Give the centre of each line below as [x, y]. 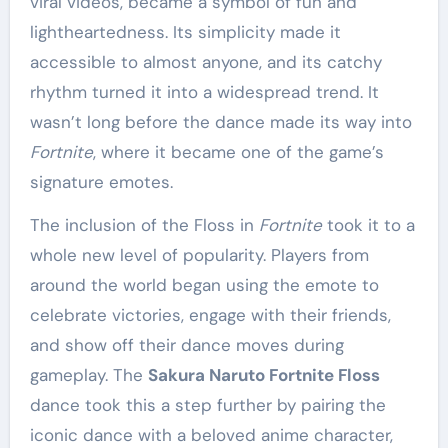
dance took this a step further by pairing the [207, 405]
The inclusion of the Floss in [144, 225]
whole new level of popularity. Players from [199, 255]
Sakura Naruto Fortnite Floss [263, 375]
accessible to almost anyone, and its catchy [205, 62]
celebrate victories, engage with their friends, [210, 315]
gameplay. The [88, 375]
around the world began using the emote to [204, 285]
